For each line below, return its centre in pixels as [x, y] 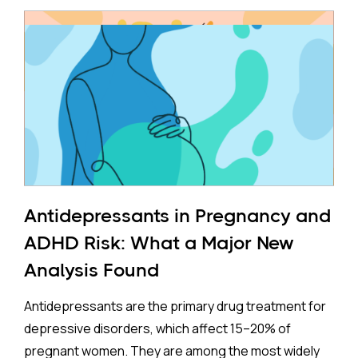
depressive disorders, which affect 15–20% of [157, 328]
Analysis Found [91, 270]
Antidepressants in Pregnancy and [177, 216]
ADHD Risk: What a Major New [159, 243]
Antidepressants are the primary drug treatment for [175, 306]
